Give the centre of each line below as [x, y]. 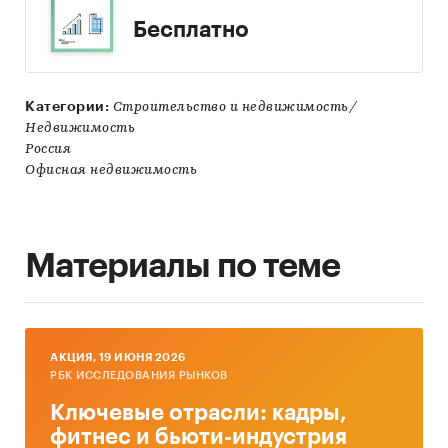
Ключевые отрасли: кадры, [198, 413]
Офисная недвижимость [111, 171]
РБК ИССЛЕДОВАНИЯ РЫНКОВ [139, 376]
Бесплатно [191, 30]
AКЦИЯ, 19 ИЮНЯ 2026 [118, 358]
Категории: [67, 106]
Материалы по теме [182, 266]
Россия [48, 150]
